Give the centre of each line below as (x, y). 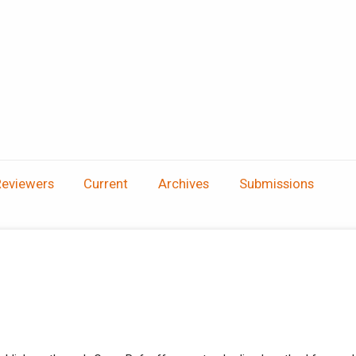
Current (106, 183)
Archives (184, 183)
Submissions (276, 183)
